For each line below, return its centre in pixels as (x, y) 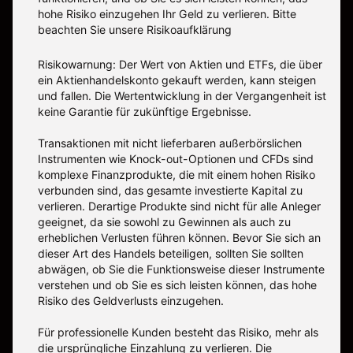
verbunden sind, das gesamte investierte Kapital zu (170, 191)
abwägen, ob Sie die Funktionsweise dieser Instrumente (181, 269)
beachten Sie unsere (92, 30)
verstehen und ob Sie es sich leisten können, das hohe (177, 285)
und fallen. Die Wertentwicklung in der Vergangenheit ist (182, 96)
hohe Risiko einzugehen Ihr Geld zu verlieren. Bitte (167, 14)
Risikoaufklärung (189, 30)
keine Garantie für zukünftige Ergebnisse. (145, 112)
